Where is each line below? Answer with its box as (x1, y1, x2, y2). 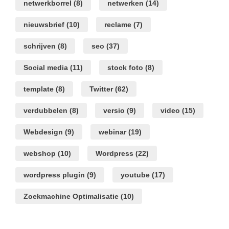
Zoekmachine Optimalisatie (24, 192, 119, 201)
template (24, 85, 54, 94)
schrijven (24, 42, 56, 51)
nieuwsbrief (24, 20, 64, 29)
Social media (24, 63, 68, 72)
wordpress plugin (24, 171, 85, 179)
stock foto (107, 63, 143, 72)
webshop (24, 149, 56, 158)
